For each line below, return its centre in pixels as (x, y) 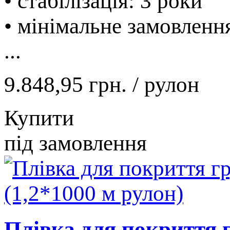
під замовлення (75, 143)
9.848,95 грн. (68, 84)
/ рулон (166, 84)
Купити (39, 118)
